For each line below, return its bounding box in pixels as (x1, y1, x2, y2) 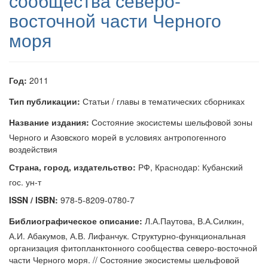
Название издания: (9, 116, 89, 128)
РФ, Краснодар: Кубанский (136, 161, 243, 173)
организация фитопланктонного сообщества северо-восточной (9, 242, 257, 254)
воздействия (9, 143, 57, 155)
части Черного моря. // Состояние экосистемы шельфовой (9, 254, 239, 266)
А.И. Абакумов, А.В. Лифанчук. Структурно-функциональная (9, 230, 246, 242)
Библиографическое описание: (9, 215, 142, 227)
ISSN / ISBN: (9, 194, 58, 206)
